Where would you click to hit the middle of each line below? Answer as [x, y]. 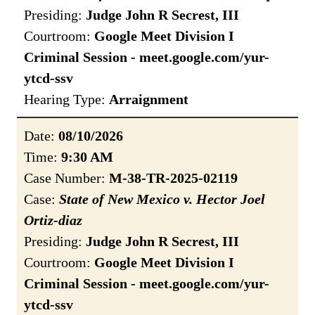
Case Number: [66, 178]
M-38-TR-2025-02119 [173, 178]
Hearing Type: [66, 99]
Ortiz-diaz [53, 220]
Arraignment [149, 99]
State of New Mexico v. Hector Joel [162, 199]
